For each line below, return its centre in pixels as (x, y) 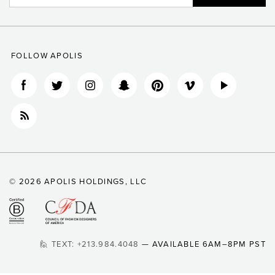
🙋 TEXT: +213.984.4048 (90, 244)
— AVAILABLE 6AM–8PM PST (202, 244)
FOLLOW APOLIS (47, 56)
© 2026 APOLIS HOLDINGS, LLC (78, 182)
